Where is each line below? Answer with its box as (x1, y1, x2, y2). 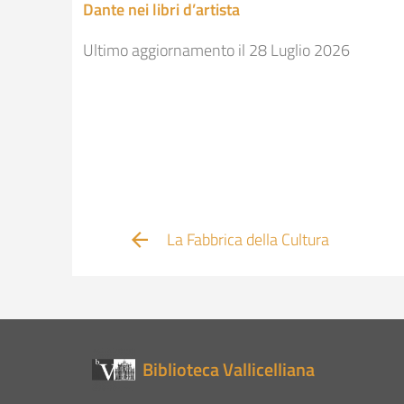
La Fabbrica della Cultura (166, 227, 329, 252)
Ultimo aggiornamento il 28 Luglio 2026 (83, 38, 350, 63)
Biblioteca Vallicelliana (142, 355, 315, 384)
